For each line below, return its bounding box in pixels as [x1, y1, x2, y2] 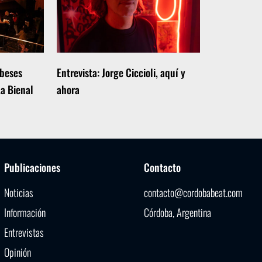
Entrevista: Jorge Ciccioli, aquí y [56, 64, 185, 80]
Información [4, 204, 46, 220]
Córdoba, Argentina [143, 204, 211, 220]
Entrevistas [4, 224, 44, 240]
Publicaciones [4, 159, 60, 175]
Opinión [4, 244, 31, 260]
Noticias [4, 184, 33, 200]
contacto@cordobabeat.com [143, 184, 243, 200]
